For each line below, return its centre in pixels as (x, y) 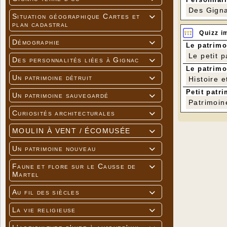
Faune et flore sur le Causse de (74, 166)
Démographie (36, 42)
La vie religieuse (44, 210)
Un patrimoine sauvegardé (61, 96)
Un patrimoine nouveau (54, 149)
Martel (26, 175)
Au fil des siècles (46, 192)
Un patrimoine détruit (52, 78)
